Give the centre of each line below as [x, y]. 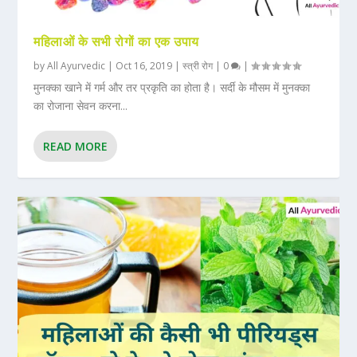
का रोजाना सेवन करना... [81, 106]
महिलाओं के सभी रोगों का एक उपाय [116, 42]
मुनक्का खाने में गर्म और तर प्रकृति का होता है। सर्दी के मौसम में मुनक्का [172, 88]
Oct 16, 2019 [144, 66]
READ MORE [76, 147]
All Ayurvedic [76, 66]
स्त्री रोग [198, 66]
